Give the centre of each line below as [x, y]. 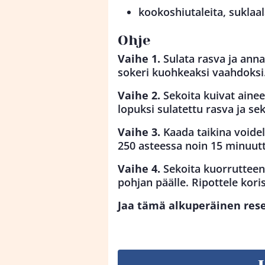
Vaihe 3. [139, 132]
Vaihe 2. [139, 96]
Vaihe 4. [139, 169]
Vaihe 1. [139, 59]
